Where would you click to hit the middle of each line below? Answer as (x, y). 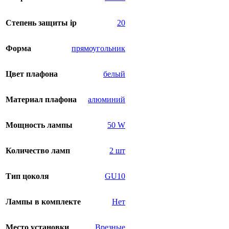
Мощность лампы (39, 125)
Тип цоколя (27, 176)
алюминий (107, 100)
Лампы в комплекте (43, 202)
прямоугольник (98, 49)
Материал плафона (41, 100)
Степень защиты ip (41, 23)
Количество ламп (38, 151)
